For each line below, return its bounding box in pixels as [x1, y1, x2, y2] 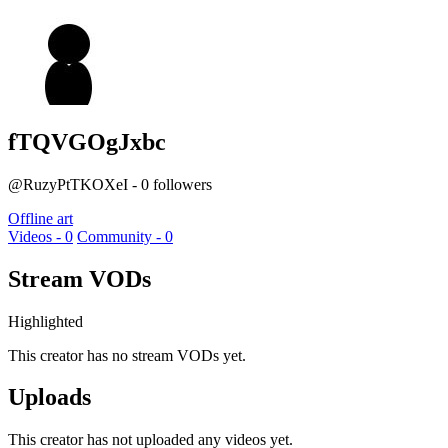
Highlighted [8, 312, 83, 330]
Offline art [8, 209, 73, 227]
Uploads [8, 384, 91, 411]
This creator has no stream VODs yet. [8, 346, 246, 364]
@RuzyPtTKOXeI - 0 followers [8, 175, 212, 193]
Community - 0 [77, 227, 173, 245]
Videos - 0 [8, 227, 73, 245]
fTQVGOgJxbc [8, 128, 166, 155]
